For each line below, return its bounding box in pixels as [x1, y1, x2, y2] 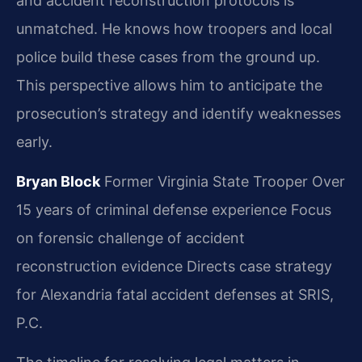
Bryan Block [16, 172, 100, 190]
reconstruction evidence [16, 257, 183, 275]
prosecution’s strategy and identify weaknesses [16, 104, 341, 122]
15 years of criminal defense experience [16, 200, 287, 218]
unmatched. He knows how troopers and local [16, 19, 332, 37]
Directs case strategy [183, 257, 332, 275]
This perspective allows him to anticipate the [16, 76, 322, 94]
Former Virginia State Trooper [100, 172, 308, 190]
